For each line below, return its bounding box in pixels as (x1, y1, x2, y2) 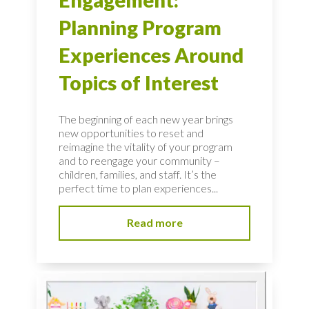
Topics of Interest (59, 71, 219, 95)
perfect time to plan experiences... (59, 181, 218, 195)
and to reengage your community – (59, 153, 220, 167)
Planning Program (59, 16, 221, 40)
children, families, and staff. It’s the (59, 167, 217, 181)
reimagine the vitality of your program (59, 139, 232, 153)
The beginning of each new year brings (59, 112, 233, 126)
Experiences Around (59, 43, 243, 68)
